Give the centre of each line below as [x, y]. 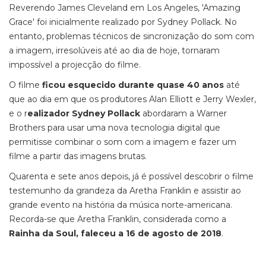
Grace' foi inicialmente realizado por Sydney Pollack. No [123, 22]
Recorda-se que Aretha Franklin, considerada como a [118, 219]
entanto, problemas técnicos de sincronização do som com [132, 36]
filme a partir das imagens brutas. [78, 156]
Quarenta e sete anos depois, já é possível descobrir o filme [131, 176]
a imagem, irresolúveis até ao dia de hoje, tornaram [114, 50]
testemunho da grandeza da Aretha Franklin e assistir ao [125, 191]
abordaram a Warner [183, 113]
